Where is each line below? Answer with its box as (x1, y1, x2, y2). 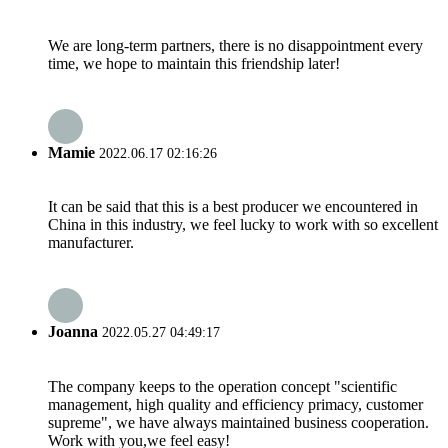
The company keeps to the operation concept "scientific (48, 377, 397, 395)
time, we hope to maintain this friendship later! (48, 54, 340, 72)
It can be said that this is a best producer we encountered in (48, 198, 418, 216)
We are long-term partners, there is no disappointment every (48, 36, 423, 54)
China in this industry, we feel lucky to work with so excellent (48, 216, 438, 234)
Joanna (48, 323, 98, 341)
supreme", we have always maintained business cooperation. (48, 413, 429, 431)
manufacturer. (48, 234, 134, 252)
